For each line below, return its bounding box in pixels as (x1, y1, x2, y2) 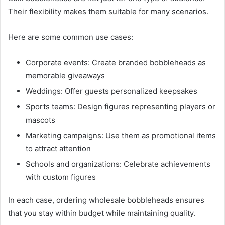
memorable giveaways (26, 70, 105, 80)
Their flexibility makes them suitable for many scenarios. (8, 6, 208, 16)
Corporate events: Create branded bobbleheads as (26, 57, 206, 67)
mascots (26, 115, 55, 125)
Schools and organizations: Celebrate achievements (26, 159, 210, 169)
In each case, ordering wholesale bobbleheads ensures (8, 195, 204, 205)
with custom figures (26, 172, 96, 182)
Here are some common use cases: (8, 32, 133, 42)
